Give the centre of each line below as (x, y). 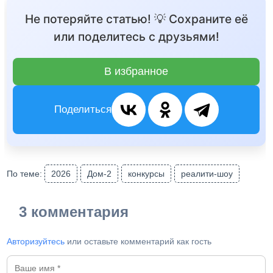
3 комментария (74, 211)
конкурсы (147, 173)
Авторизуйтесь (36, 241)
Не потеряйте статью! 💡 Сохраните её (136, 19)
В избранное (136, 71)
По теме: (26, 173)
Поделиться (83, 109)
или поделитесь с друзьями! (136, 36)
